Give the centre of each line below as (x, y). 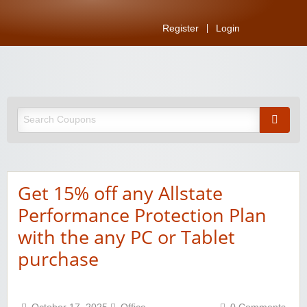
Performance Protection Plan (142, 215)
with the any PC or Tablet (126, 237)
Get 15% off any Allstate (120, 193)
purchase (58, 259)
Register (181, 28)
